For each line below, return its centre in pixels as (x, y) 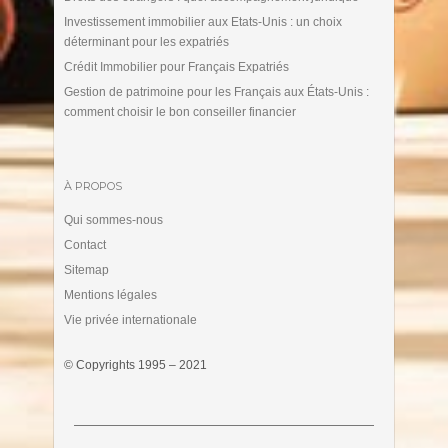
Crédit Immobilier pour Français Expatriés (176, 66)
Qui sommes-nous (113, 219)
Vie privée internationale (130, 319)
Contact (84, 244)
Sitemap (86, 269)
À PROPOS (92, 185)
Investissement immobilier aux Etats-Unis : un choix (202, 21)
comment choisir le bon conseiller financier (179, 111)
